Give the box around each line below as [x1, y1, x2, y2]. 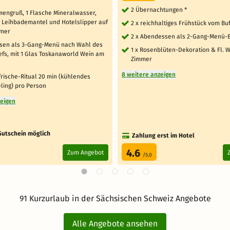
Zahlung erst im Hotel [132, 131, 195, 139]
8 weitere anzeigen [122, 70, 176, 78]
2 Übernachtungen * [131, 6, 187, 13]
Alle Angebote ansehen [72, 218, 158, 228]
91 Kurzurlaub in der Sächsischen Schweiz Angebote [19, 193, 211, 203]
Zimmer [131, 55, 152, 63]
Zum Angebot [67, 148, 104, 156]
